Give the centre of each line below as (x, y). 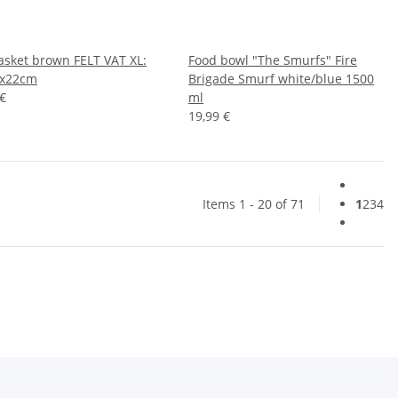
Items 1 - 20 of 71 (254, 203)
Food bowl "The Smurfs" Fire (273, 60)
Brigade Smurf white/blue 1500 (281, 78)
